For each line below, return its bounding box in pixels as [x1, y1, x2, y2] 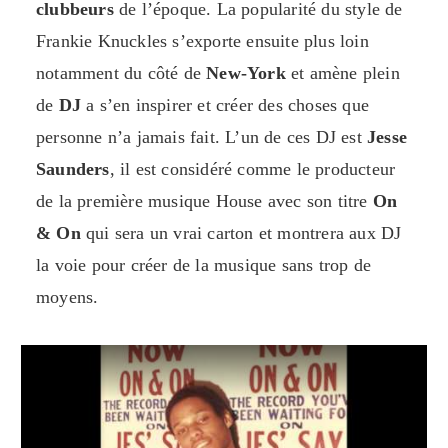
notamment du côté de [36, 63, 207, 84]
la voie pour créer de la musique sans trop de [36, 255, 372, 276]
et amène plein [285, 63, 400, 84]
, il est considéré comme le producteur [109, 159, 396, 180]
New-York [206, 63, 286, 84]
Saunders [36, 159, 110, 180]
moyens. [36, 287, 99, 308]
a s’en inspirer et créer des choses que [81, 95, 370, 116]
